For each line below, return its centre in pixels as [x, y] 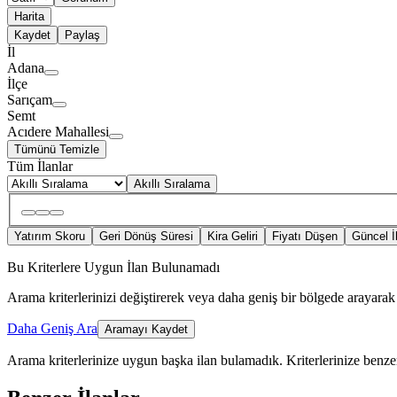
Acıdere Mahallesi [58, 132]
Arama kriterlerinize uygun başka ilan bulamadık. [145, 360]
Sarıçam [30, 100]
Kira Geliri [233, 236]
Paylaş [82, 35]
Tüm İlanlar [40, 167]
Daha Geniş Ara [52, 328]
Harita [29, 17]
